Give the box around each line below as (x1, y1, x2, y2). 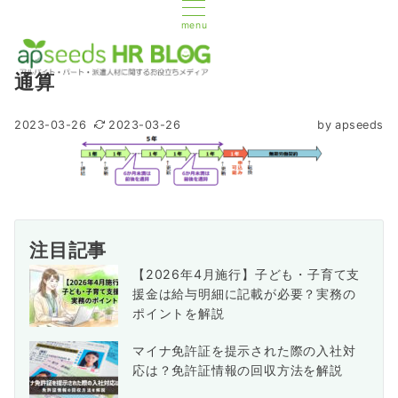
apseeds (335, 118, 384, 131)
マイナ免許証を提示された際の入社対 (132, 343, 356, 358)
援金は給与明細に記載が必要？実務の (132, 286, 356, 301)
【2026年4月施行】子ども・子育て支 (132, 267, 361, 282)
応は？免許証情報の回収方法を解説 (132, 362, 343, 378)
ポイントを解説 (132, 306, 225, 321)
